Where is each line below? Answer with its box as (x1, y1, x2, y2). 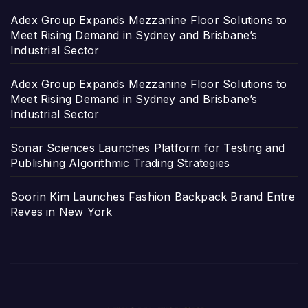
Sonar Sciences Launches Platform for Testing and (10, 141, 285, 155)
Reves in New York (10, 205, 113, 219)
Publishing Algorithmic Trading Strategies (10, 156, 230, 170)
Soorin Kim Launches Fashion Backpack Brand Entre (10, 190, 296, 204)
